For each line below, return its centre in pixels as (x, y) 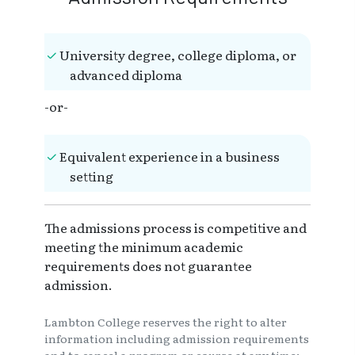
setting (92, 176)
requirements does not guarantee (148, 266)
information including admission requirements (177, 339)
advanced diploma (126, 75)
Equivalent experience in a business (170, 157)
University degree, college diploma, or (178, 55)
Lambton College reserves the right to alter (166, 322)
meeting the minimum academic (144, 247)
